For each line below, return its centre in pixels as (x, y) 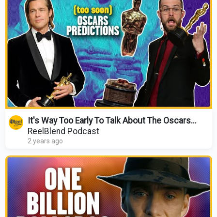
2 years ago (45, 141)
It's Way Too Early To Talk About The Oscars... (112, 120)
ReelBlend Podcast (63, 131)
